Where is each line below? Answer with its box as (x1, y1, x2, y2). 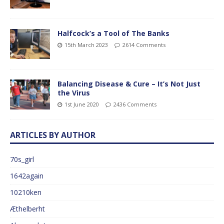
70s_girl (10, 154, 34, 164)
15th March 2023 (64, 40, 108, 48)
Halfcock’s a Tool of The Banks (57, 28, 169, 38)
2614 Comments (122, 40, 165, 48)
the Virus (57, 87, 90, 97)
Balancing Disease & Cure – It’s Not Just (57, 78, 200, 88)
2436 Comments (113, 100, 156, 108)
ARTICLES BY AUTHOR (10, 129, 95, 141)
